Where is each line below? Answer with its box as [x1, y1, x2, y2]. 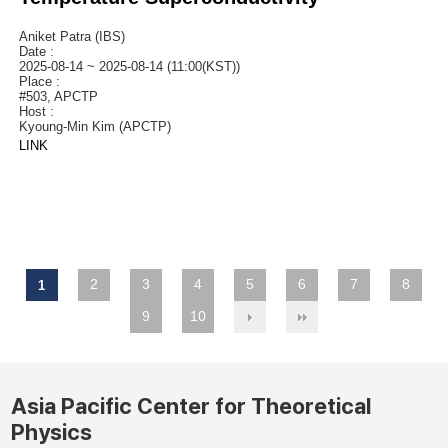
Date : [18, 43, 62, 59]
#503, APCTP [18, 88, 98, 104]
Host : [18, 103, 62, 119]
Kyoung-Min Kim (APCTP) [18, 118, 171, 134]
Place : [18, 73, 68, 89]
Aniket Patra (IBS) [18, 28, 125, 44]
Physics [11, 418, 93, 445]
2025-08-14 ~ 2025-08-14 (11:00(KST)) [18, 58, 240, 74]
